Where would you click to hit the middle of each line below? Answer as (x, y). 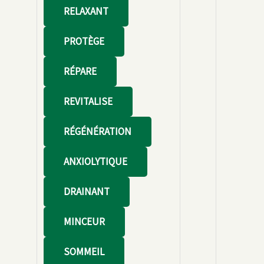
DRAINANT (86, 191)
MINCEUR (84, 221)
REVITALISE (88, 101)
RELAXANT (86, 11)
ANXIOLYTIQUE (95, 161)
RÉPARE (80, 71)
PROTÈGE (84, 41)
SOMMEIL (84, 251)
